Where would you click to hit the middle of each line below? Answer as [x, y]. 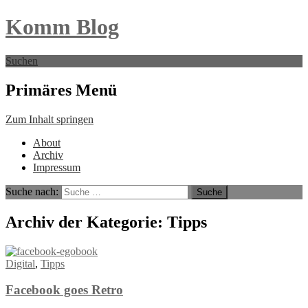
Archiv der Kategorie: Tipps [106, 222]
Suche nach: [32, 191]
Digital [20, 263]
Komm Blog [62, 27]
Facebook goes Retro [64, 290]
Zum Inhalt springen [49, 119]
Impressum [57, 167]
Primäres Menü [61, 90]
